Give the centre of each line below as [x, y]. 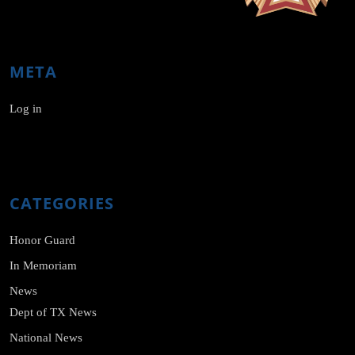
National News [46, 338]
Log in [26, 109]
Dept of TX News [53, 313]
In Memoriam [43, 266]
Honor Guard [42, 240]
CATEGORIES [62, 204]
